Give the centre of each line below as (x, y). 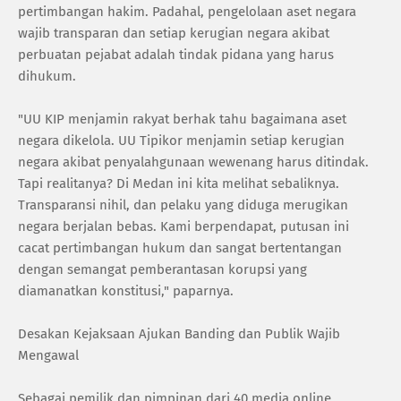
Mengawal (48, 355)
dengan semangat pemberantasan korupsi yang (162, 269)
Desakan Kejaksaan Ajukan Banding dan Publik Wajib (179, 333)
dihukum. (47, 76)
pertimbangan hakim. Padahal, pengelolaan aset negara (187, 11)
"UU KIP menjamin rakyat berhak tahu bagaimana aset (182, 119)
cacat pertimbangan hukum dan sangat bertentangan (180, 247)
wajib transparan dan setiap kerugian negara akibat (174, 33)
